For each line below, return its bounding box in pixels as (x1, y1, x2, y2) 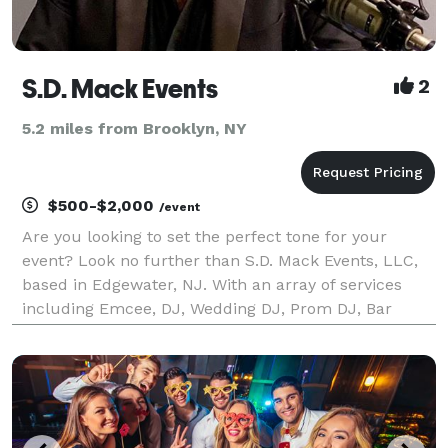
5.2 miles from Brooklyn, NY (22, 118, 247, 138)
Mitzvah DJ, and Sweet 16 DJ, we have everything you (22, 322, 433, 342)
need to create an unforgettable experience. (22, 346, 362, 366)
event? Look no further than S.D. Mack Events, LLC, (22, 250, 418, 270)
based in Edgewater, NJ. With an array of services (22, 274, 402, 294)
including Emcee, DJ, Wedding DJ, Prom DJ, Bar (22, 298, 392, 318)
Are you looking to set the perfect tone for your (22, 226, 387, 246)
